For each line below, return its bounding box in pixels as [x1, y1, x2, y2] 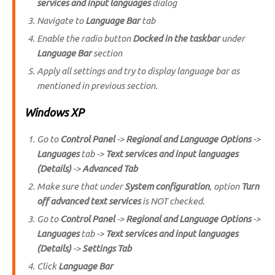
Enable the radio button [37, 33, 133, 44]
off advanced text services [37, 196, 141, 206]
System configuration [125, 181, 209, 192]
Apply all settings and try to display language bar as [37, 66, 239, 76]
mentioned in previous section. [37, 80, 158, 91]
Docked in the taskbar [133, 33, 220, 44]
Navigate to [37, 15, 85, 26]
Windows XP [25, 106, 84, 118]
